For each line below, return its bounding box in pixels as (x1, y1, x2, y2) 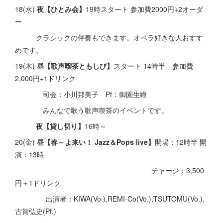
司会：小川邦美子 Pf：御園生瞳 (15, 89, 147, 99)
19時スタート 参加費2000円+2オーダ (86, 4, 203, 14)
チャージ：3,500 (15, 165, 204, 175)
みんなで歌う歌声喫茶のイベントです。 (15, 105, 168, 115)
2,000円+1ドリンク (15, 73, 76, 83)
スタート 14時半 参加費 (113, 61, 193, 71)
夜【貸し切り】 (36, 121, 85, 131)
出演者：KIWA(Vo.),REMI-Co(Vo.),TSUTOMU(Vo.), (15, 194, 205, 204)
